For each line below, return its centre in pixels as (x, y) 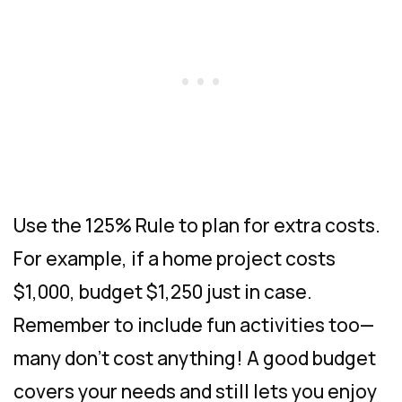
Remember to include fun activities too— (194, 324)
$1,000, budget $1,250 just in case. (163, 291)
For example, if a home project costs (175, 258)
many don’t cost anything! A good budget (195, 358)
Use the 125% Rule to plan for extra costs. (197, 225)
